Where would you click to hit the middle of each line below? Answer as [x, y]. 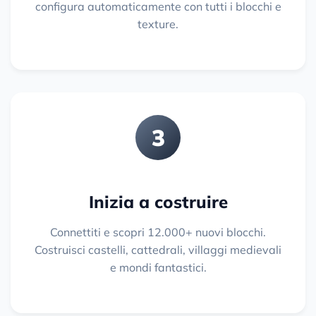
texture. [158, 24]
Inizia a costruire [158, 202]
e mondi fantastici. [158, 268]
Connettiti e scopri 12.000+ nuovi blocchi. [158, 232]
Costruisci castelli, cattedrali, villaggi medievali [158, 250]
